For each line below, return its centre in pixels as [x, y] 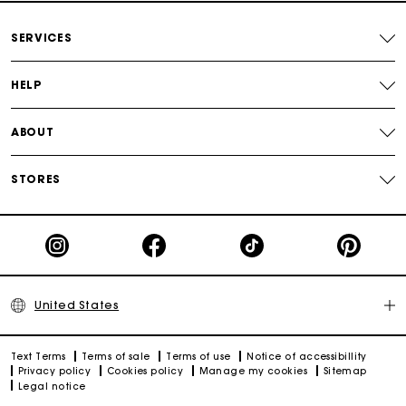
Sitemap [345, 372]
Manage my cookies [253, 372]
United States [77, 305]
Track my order [203, 79]
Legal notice [52, 386]
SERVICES [42, 38]
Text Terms [39, 357]
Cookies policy [145, 372]
